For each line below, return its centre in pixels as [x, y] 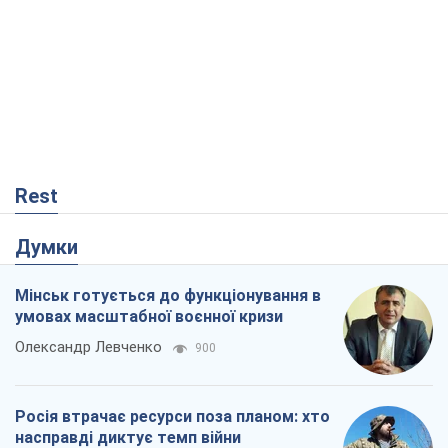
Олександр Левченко [88, 346]
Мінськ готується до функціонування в [168, 295]
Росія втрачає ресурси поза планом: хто [172, 416]
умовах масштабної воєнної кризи [149, 316]
